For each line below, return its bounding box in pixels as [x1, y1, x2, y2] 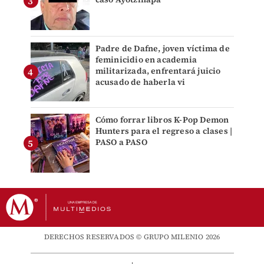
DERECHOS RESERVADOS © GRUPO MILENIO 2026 [44, 232, 220, 242]
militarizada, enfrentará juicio [95, 65, 221, 77]
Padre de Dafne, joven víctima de [95, 42, 230, 55]
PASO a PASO [95, 136, 147, 148]
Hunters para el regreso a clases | [95, 125, 233, 137]
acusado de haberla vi [95, 76, 186, 88]
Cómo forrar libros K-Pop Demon [95, 114, 229, 126]
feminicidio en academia [95, 54, 197, 66]
